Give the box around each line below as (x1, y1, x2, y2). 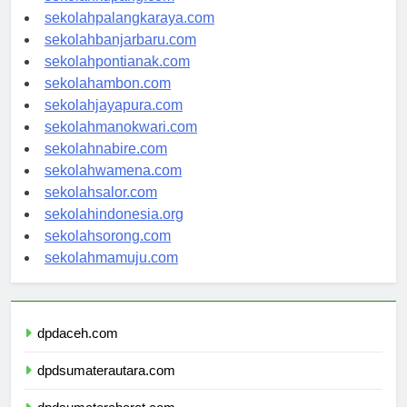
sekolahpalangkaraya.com (45, 26, 214, 43)
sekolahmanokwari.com (45, 135, 197, 152)
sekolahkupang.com (45, 5, 174, 21)
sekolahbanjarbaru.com (45, 48, 196, 65)
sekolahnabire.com (45, 157, 167, 174)
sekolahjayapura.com (45, 114, 183, 130)
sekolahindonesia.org (45, 223, 184, 239)
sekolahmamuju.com (45, 266, 178, 283)
